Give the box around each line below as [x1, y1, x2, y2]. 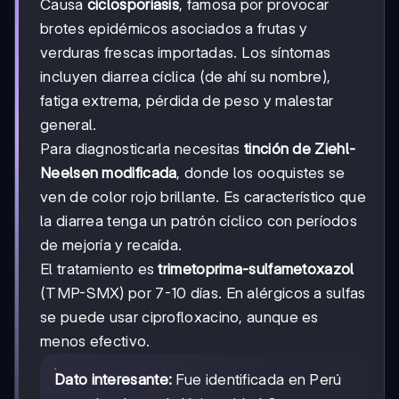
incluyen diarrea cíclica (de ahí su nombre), [40, 68, 331, 86]
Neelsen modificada [40, 164, 177, 183]
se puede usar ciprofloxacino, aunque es [40, 308, 319, 327]
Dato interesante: [54, 370, 173, 389]
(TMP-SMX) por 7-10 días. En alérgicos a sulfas [40, 284, 366, 303]
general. [40, 116, 97, 134]
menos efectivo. [40, 332, 151, 351]
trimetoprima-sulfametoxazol [158, 260, 354, 279]
